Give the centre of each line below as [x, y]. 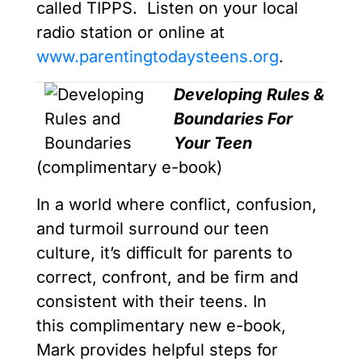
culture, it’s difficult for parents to [164, 253]
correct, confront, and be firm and [167, 278]
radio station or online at [130, 33]
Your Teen [213, 143]
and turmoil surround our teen [153, 229]
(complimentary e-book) [137, 168]
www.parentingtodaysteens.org [158, 57]
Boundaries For [233, 119]
